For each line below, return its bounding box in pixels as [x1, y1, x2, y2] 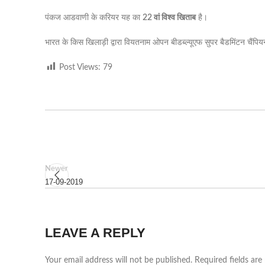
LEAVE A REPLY [45, 225, 146, 240]
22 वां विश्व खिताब [143, 14, 196, 22]
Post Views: [59, 63, 101, 72]
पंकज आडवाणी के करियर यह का [45, 14, 143, 22]
